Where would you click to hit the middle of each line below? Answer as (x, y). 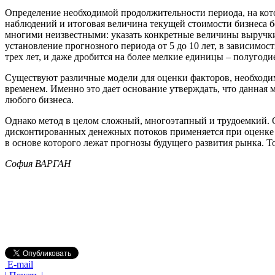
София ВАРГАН (38, 163)
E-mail (19, 264)
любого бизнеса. (39, 99)
